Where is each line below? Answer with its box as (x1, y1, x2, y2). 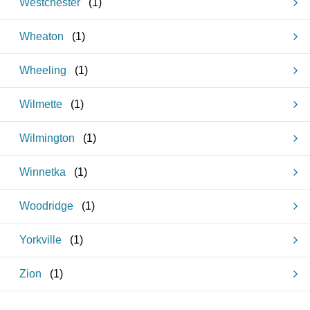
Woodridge (19, 200, 73, 212)
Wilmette (19, 98, 62, 110)
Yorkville (19, 234, 62, 246)
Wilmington (19, 132, 75, 144)
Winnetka (19, 166, 66, 178)
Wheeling (19, 64, 66, 76)
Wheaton (19, 30, 64, 42)
